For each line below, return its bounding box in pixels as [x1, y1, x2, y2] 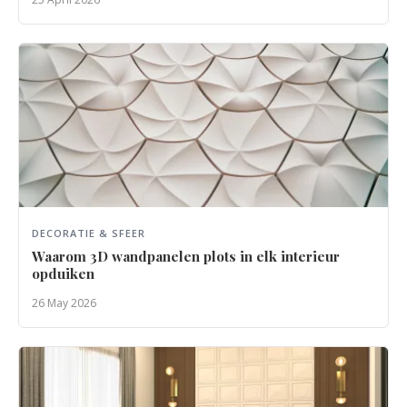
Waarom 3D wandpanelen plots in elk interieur [32, 247, 340, 265]
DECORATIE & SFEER [32, 226, 145, 240]
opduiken [32, 264, 94, 283]
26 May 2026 [32, 295, 96, 311]
